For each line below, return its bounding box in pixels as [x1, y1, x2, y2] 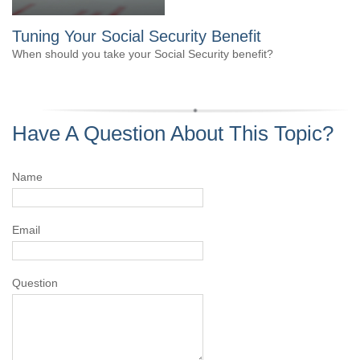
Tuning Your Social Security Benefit [12, 27, 261, 45]
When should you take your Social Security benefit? [12, 47, 273, 60]
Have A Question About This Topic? [12, 121, 333, 145]
